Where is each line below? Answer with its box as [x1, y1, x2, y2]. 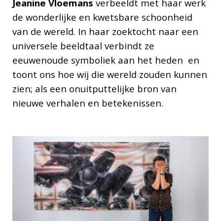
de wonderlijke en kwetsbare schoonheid [12, 10, 192, 23]
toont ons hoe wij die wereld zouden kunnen [12, 68, 207, 80]
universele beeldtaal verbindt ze [12, 39, 154, 52]
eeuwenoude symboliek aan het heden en [12, 53, 199, 66]
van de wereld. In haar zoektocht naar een [12, 25, 198, 37]
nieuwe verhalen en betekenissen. [12, 96, 166, 109]
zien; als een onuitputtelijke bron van [12, 82, 177, 95]
